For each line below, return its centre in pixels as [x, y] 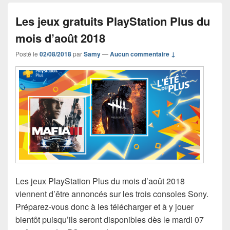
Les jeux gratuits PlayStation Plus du [113, 21]
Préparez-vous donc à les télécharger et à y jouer [104, 207]
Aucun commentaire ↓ [143, 54]
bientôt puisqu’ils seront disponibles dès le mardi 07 [110, 220]
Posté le [27, 53]
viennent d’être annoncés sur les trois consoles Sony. [112, 194]
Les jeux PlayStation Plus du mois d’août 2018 [100, 181]
